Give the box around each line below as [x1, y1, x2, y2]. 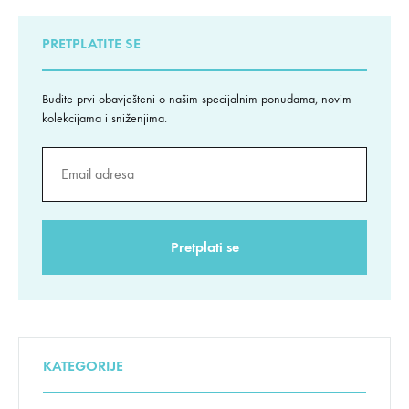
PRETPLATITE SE [42, 34, 141, 52]
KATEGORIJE [43, 356, 123, 374]
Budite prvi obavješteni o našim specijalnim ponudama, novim [42, 90, 351, 107]
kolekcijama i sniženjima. [42, 110, 167, 126]
